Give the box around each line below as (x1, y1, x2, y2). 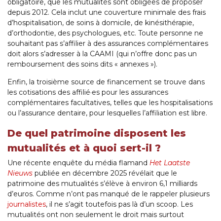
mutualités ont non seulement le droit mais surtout (7, 210, 184, 220)
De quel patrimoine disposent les (7, 127, 186, 140)
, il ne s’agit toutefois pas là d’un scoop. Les (46, 200, 193, 209)
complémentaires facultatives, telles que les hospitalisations (7, 98, 213, 108)
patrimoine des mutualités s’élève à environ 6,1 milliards (7, 179, 197, 188)
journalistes (7, 200, 46, 209)
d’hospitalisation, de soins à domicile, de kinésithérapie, (7, 18, 194, 28)
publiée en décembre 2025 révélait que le (33, 169, 177, 178)
